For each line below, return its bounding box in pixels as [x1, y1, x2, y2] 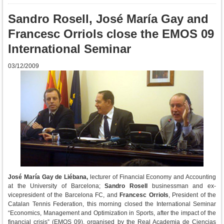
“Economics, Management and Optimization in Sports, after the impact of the [8, 209, 216, 216]
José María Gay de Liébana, [8, 173, 90, 180]
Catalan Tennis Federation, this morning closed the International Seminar [8, 200, 216, 207]
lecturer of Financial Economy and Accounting [90, 173, 216, 180]
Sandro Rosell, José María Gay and [8, 12, 208, 25]
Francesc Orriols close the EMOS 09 [8, 27, 214, 40]
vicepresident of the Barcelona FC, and [8, 191, 119, 198]
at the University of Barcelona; [8, 182, 105, 189]
